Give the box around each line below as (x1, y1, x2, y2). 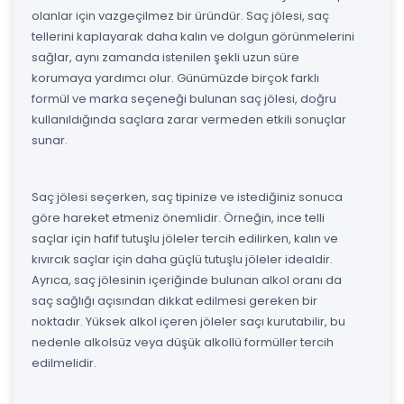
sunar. (32, 131, 68, 149)
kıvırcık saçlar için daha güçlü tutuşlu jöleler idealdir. (32, 250, 333, 268)
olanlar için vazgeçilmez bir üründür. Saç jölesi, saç (32, 6, 329, 24)
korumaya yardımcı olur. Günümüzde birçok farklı (32, 69, 319, 87)
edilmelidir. (32, 353, 96, 372)
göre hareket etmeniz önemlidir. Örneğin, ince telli (32, 208, 325, 226)
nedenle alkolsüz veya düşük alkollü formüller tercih (32, 333, 334, 351)
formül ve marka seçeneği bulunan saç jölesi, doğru (32, 89, 336, 107)
